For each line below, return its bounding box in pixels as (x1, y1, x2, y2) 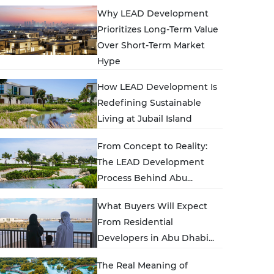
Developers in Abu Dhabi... (97, 232, 215, 243)
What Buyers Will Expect (97, 200, 208, 212)
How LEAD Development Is (97, 81, 218, 92)
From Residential (97, 216, 174, 228)
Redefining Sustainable (97, 97, 202, 108)
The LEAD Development (97, 157, 205, 168)
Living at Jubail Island (97, 113, 193, 124)
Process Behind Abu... (97, 172, 193, 184)
